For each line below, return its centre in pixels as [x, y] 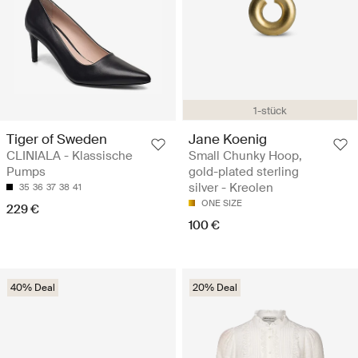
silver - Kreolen [231, 187]
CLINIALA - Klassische [70, 155]
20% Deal [215, 287]
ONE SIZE [222, 203]
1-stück [270, 110]
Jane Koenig [228, 139]
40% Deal [33, 287]
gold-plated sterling [244, 171]
